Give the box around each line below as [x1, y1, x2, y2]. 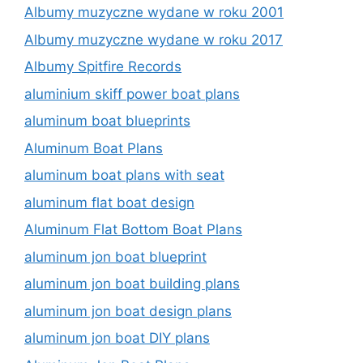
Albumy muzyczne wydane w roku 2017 [24, 31, 283, 48]
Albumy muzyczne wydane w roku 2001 [24, 4, 284, 20]
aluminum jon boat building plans [24, 275, 240, 292]
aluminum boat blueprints [24, 113, 190, 129]
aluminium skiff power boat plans [24, 85, 240, 102]
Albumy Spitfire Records [24, 58, 181, 75]
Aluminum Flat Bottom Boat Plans [24, 221, 242, 237]
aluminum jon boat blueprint [24, 248, 207, 265]
